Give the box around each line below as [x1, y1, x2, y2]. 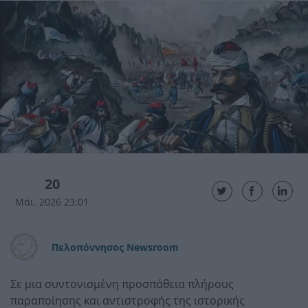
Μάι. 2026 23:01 [15, 195, 89, 208]
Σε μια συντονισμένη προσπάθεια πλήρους [10, 276, 234, 291]
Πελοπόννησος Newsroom [52, 240, 179, 254]
